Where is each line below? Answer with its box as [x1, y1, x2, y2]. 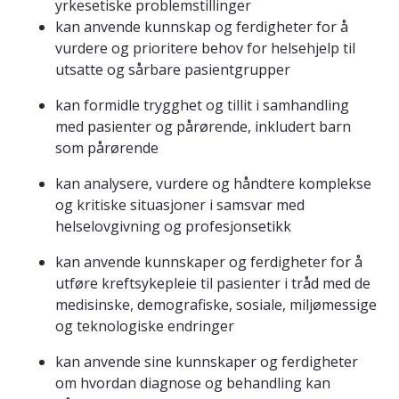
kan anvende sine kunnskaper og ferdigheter [55, 352, 358, 372]
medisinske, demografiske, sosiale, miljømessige [55, 295, 377, 315]
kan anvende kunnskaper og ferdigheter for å [55, 252, 362, 273]
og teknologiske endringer [55, 316, 234, 337]
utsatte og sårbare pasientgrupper [55, 60, 290, 80]
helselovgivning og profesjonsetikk [55, 216, 291, 237]
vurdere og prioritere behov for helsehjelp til [55, 38, 355, 59]
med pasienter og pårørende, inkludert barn [55, 117, 351, 137]
